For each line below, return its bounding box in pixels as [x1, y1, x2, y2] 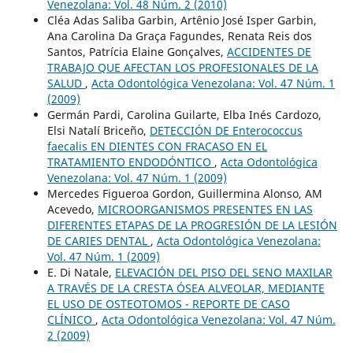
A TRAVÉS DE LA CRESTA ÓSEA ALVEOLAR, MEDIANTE [46, 280, 325, 295]
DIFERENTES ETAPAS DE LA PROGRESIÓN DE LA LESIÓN [46, 217, 337, 232]
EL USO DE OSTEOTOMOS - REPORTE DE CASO [46, 295, 290, 311]
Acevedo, [46, 201, 98, 217]
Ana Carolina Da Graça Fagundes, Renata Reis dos [46, 28, 312, 43]
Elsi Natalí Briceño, [46, 122, 150, 138]
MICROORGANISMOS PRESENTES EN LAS [97, 201, 313, 217]
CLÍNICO [46, 311, 95, 327]
